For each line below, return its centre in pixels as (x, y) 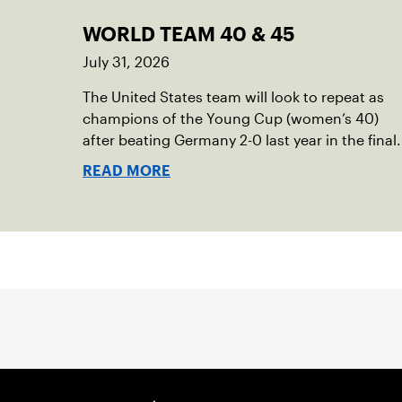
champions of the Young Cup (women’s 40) (231, 119)
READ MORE (127, 171)
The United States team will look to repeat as (233, 97)
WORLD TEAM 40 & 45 (189, 34)
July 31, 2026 (126, 62)
